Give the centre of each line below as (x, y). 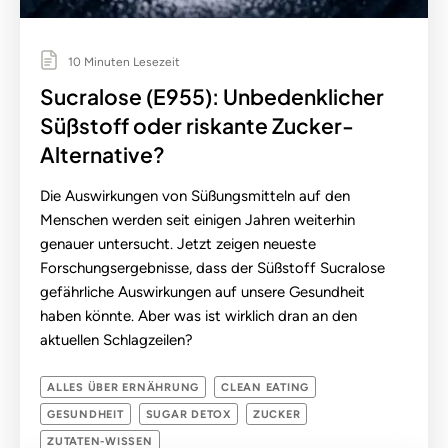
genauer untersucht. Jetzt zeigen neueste (178, 244)
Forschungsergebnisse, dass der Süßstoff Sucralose (212, 268)
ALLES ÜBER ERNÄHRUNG (123, 388)
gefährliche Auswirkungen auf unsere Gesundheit (202, 292)
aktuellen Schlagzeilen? (116, 340)
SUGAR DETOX (188, 415)
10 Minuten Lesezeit (122, 62)
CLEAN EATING (265, 388)
